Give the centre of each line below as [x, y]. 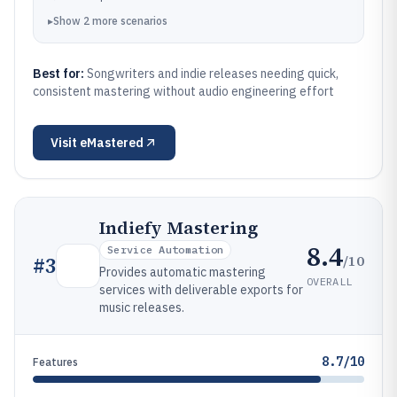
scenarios [144, 21]
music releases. [142, 307]
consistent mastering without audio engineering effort [183, 91]
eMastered [112, 143]
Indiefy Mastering [179, 228]
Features [55, 362]
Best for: [60, 74]
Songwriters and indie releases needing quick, [213, 74]
